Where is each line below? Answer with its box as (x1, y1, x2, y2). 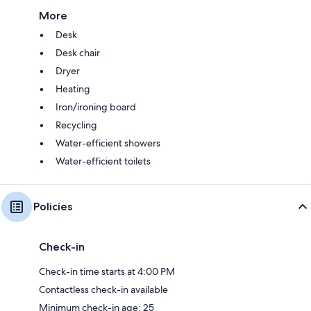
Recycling (56, 118, 97, 131)
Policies (33, 199, 72, 213)
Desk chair (56, 46, 100, 59)
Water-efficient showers (56, 136, 160, 149)
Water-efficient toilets (56, 154, 151, 167)
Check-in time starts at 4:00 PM (39, 264, 175, 278)
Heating (56, 82, 90, 95)
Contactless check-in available (39, 283, 168, 296)
